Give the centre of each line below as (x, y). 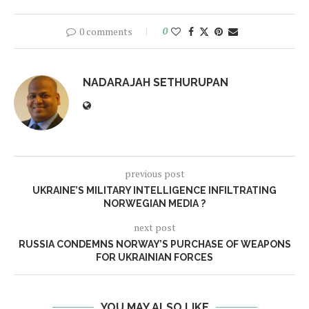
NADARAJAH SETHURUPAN (156, 83)
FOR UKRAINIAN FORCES (154, 258)
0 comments (106, 32)
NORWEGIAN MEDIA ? (154, 204)
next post (154, 228)
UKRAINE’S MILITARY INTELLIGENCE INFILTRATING (154, 191)
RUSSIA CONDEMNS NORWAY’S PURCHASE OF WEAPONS (154, 245)
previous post (154, 174)
